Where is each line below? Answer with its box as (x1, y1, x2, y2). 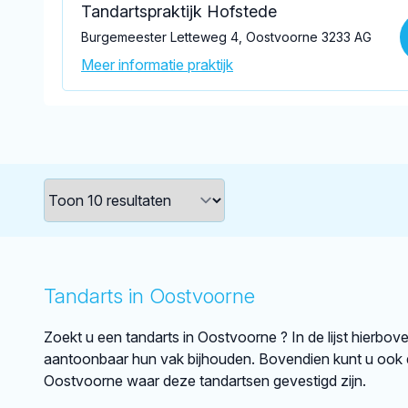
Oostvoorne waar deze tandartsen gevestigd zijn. (44, 372, 366, 390)
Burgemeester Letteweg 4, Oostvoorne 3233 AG (81, 29, 372, 45)
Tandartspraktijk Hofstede (81, 2, 277, 21)
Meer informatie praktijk (81, 56, 233, 74)
